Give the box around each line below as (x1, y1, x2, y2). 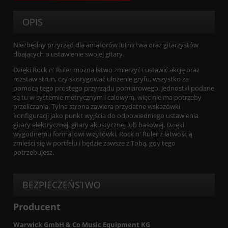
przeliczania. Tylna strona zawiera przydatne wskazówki (13, 102, 180, 111)
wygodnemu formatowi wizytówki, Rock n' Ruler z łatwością (13, 129, 192, 139)
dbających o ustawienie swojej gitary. (13, 49, 124, 59)
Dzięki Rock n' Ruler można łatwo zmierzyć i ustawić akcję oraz (13, 65, 199, 75)
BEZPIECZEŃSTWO (22, 179, 101, 191)
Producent (13, 201, 61, 213)
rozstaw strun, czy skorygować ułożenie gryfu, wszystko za (13, 74, 189, 84)
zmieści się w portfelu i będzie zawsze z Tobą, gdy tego (13, 138, 176, 148)
